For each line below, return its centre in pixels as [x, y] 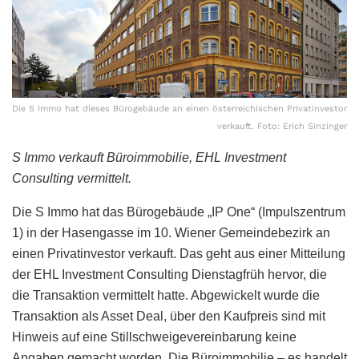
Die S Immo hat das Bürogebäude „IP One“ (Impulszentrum [179, 212]
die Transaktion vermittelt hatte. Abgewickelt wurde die [166, 295]
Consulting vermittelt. [72, 178]
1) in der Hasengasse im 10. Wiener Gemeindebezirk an [171, 232]
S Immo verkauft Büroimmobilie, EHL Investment [149, 157]
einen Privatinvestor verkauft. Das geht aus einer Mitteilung [179, 253]
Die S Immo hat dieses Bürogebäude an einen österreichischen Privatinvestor [179, 108]
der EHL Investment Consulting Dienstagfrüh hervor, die [169, 274]
